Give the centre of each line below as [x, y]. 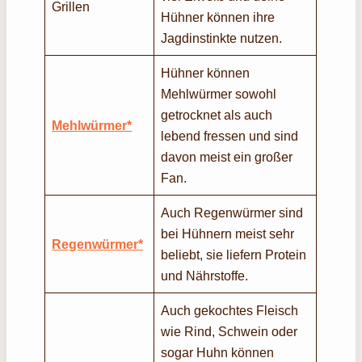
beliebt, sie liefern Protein [234, 254]
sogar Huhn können [218, 352]
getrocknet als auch [217, 114]
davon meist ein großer [227, 156]
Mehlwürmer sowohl [219, 93]
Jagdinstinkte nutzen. [223, 38]
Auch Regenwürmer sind [232, 212]
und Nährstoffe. [205, 275]
